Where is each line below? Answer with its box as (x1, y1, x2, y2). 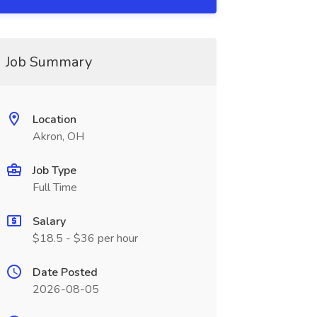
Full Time (32, 180, 77, 195)
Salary (32, 214, 66, 229)
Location (32, 112, 76, 127)
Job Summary (5, 52, 92, 71)
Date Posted (32, 265, 98, 280)
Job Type (32, 163, 76, 178)
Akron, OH (32, 129, 84, 144)
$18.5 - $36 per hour (32, 231, 138, 246)
